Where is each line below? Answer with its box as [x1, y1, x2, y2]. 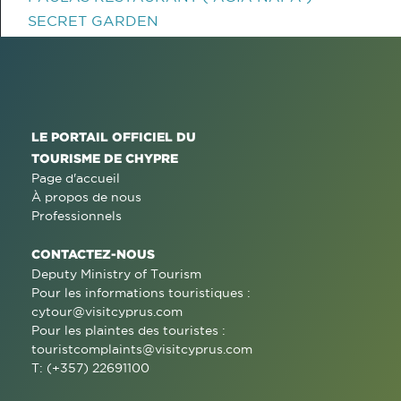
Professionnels [31, 209, 122, 223]
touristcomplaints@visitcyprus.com [31, 342, 252, 356]
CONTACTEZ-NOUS [31, 247, 155, 260]
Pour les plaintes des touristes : [31, 323, 226, 337]
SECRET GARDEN [28, 13, 158, 29]
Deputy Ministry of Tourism [31, 267, 201, 281]
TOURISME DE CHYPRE [31, 151, 178, 165]
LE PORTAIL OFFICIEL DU [31, 130, 196, 143]
